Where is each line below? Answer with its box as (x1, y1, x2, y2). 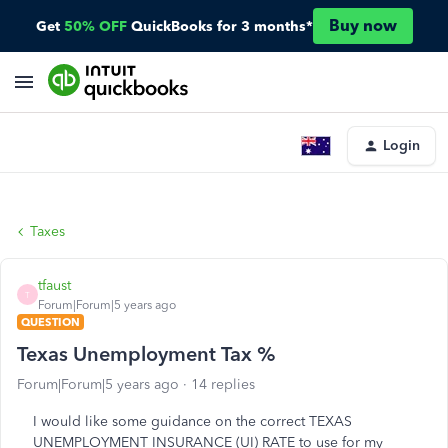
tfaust (38, 277, 71, 294)
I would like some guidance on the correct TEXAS (33, 413, 352, 430)
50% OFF (63, 17, 127, 35)
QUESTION (21, 315, 80, 329)
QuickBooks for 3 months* (130, 17, 313, 35)
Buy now (328, 16, 397, 35)
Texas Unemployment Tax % (17, 342, 276, 366)
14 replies (191, 376, 255, 393)
